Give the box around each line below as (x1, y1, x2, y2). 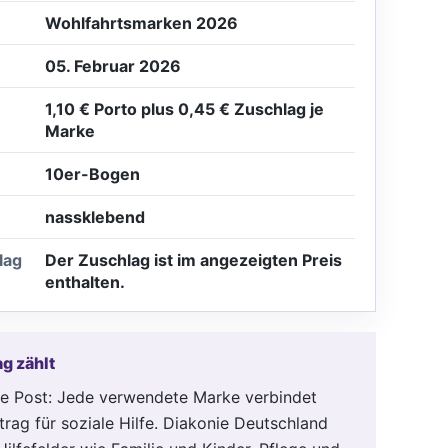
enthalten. (45, 271, 125, 292)
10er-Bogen (45, 163, 140, 184)
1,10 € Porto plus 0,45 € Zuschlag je (45, 98, 324, 119)
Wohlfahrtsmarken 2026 (45, 12, 238, 33)
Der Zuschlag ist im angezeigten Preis (45, 249, 342, 270)
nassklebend (45, 206, 145, 227)
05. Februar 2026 (45, 55, 181, 76)
